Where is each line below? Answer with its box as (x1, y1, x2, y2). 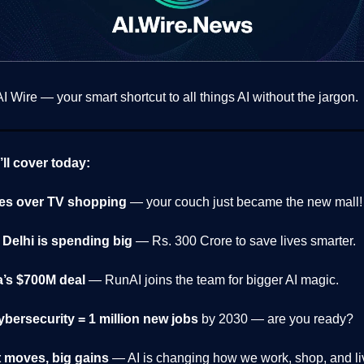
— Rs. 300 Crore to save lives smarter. (132, 234, 356, 249)
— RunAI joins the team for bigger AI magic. (85, 273, 339, 288)
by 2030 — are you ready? (198, 312, 353, 327)
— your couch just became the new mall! (127, 195, 362, 210)
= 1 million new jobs (78, 312, 198, 327)
